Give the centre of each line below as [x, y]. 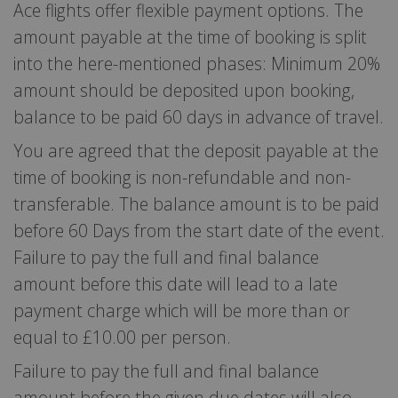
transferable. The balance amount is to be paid [196, 203]
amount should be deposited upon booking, [184, 90]
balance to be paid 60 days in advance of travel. [199, 116]
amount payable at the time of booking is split [190, 36]
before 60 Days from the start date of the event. [199, 230]
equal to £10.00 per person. [122, 337]
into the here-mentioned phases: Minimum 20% [197, 63]
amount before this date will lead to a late [175, 283]
